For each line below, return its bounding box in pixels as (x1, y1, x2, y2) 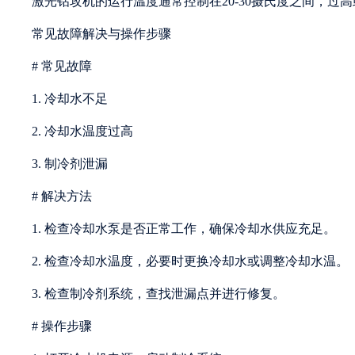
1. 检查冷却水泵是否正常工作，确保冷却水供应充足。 (32, 221, 336, 235)
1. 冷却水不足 (32, 91, 108, 105)
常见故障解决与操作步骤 (32, 26, 171, 40)
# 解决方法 (32, 189, 92, 203)
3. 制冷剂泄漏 (32, 156, 108, 170)
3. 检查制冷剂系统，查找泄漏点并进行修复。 (32, 286, 285, 300)
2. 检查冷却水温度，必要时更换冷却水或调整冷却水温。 (32, 254, 349, 268)
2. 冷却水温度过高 (32, 124, 133, 138)
